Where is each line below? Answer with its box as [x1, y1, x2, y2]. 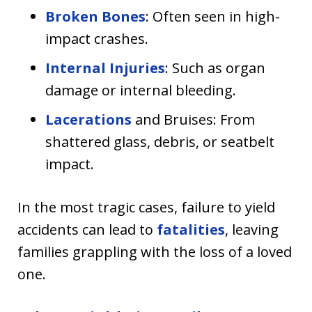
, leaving [225, 220, 279, 240]
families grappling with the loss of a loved [17, 242, 292, 262]
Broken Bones [45, 7, 146, 26]
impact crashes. [45, 29, 148, 49]
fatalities [157, 220, 225, 240]
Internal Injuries [45, 58, 165, 78]
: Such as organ [165, 58, 265, 78]
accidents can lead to [17, 220, 157, 240]
